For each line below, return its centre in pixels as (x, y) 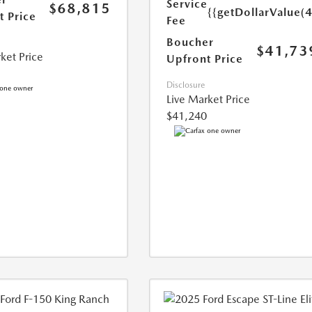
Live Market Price (209, 99)
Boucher (190, 42)
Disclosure (186, 85)
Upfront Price (205, 59)
